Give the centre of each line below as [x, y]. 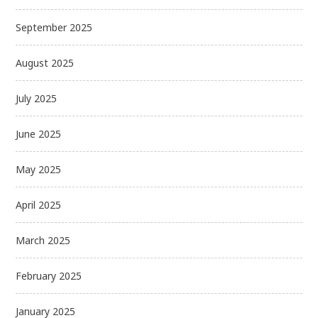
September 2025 [54, 27]
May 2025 [39, 169]
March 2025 [43, 240]
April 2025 [39, 204]
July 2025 [37, 98]
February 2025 [49, 275]
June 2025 [39, 133]
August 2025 [45, 62]
